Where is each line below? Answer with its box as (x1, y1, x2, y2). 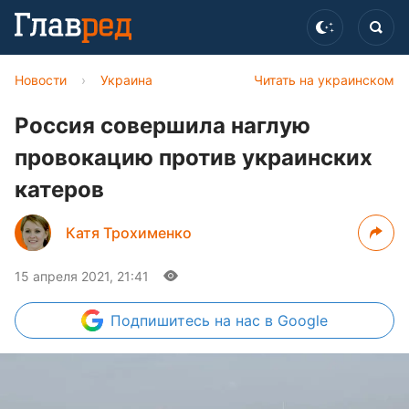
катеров (15, 176, 104, 203)
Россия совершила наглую (15, 112, 310, 139)
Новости (15, 72, 67, 88)
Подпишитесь (110, 311, 215, 330)
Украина (100, 72, 152, 88)
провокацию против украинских (15, 144, 372, 171)
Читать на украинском (254, 72, 394, 88)
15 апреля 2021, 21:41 (15, 268, 149, 284)
